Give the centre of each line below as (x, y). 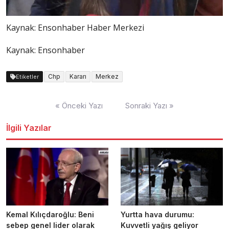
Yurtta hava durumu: (157, 214)
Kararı (78, 76)
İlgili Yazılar (29, 128)
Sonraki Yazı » (150, 105)
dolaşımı (22, 112)
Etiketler (27, 76)
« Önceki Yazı (79, 105)
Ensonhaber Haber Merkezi (91, 27)
